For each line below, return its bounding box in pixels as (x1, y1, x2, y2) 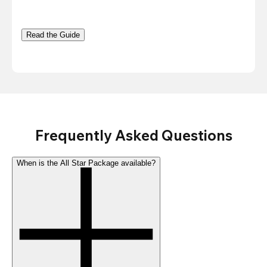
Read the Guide (26, 30, 80, 40)
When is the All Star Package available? (17, 159, 156, 168)
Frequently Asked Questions (35, 126, 232, 145)
